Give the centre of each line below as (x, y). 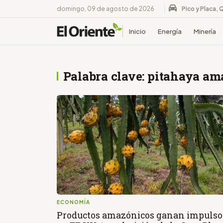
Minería (205, 31)
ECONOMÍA (73, 202)
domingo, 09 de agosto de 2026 (106, 8)
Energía (169, 31)
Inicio (137, 31)
